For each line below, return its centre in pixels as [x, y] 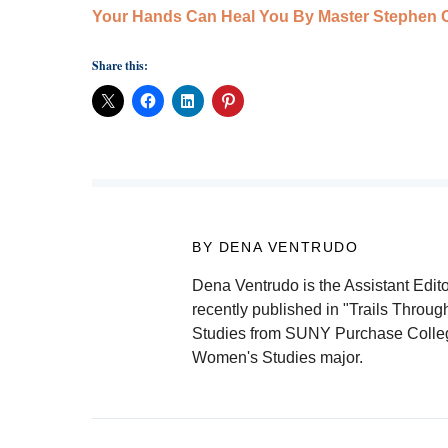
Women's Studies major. [277, 358]
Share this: [120, 66]
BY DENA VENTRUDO [275, 247]
